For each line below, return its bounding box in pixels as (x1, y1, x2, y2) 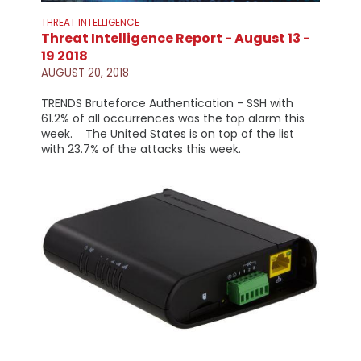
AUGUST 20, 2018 (40, 65, 129, 81)
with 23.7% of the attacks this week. (40, 141, 244, 158)
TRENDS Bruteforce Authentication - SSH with (40, 95, 293, 112)
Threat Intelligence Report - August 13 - (40, 29, 310, 48)
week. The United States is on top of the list (40, 126, 294, 143)
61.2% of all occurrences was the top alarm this (40, 110, 305, 127)
